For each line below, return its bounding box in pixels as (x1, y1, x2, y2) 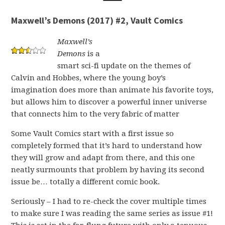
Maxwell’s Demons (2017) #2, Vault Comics (11, 15, 183, 26)
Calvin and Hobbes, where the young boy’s (11, 73, 166, 82)
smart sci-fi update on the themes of (57, 61, 191, 70)
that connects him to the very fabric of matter (11, 109, 180, 119)
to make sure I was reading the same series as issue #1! (11, 209, 213, 218)
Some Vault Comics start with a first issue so (11, 129, 174, 138)
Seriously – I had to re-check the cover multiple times (11, 197, 207, 206)
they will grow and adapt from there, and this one (11, 153, 195, 162)
